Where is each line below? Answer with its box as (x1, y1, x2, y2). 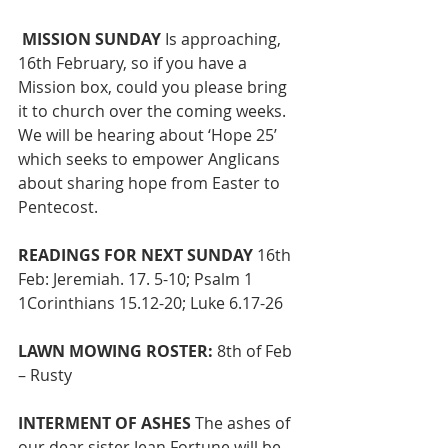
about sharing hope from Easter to (18, 172, 284, 195)
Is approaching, (161, 28, 285, 51)
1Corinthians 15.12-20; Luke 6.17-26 (18, 292, 287, 315)
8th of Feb (213, 340, 296, 363)
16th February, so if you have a (18, 52, 251, 75)
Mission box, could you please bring (18, 76, 291, 99)
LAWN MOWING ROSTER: (18, 340, 213, 363)
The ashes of (191, 412, 294, 435)
